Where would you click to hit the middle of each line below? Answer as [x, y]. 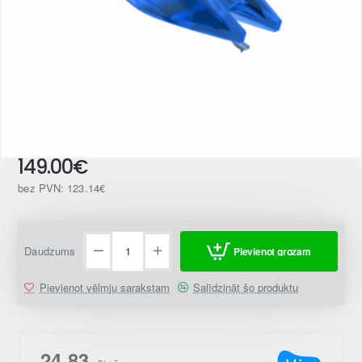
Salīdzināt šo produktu [246, 288]
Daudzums [50, 251]
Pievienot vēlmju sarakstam [105, 288]
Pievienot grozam [272, 252]
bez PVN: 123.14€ [61, 188]
